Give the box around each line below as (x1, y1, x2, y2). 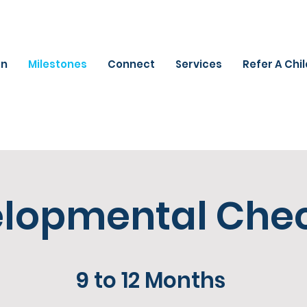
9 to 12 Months (76, 265, 225, 295)
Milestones (28, 57, 87, 71)
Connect (108, 57, 155, 71)
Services (175, 57, 222, 71)
